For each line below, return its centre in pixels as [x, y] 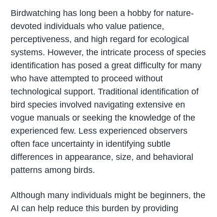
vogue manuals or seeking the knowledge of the [103, 118]
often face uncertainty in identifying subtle [91, 144]
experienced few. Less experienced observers [99, 131]
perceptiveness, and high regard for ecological [100, 39]
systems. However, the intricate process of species [108, 53]
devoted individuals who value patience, [88, 26]
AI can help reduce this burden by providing [95, 209]
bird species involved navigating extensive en [98, 105]
